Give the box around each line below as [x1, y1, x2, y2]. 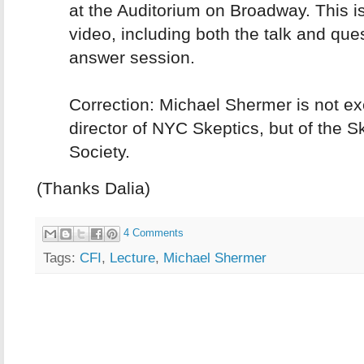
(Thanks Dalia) [37, 178, 150, 198]
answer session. [69, 47, 195, 67]
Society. [69, 141, 130, 162]
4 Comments [123, 227, 184, 240]
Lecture [110, 249, 155, 266]
